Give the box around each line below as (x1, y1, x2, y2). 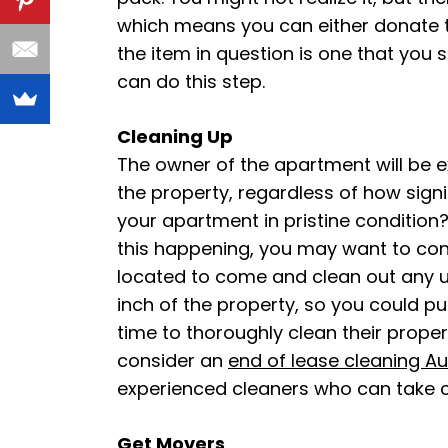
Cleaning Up (117, 124, 233, 149)
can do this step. (117, 69, 265, 94)
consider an (117, 348, 228, 373)
